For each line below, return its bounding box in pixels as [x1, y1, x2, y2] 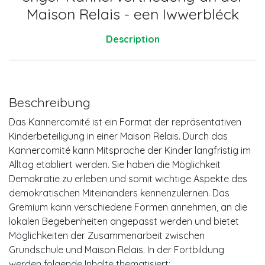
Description [105, 33, 160, 45]
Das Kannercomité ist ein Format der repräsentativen [9, 116, 241, 128]
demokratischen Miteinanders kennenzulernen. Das [9, 187, 230, 199]
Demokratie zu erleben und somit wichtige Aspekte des [9, 173, 247, 185]
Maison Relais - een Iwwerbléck [26, 5, 239, 23]
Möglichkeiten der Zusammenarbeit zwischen [9, 230, 205, 241]
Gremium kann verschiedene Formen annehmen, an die [9, 201, 247, 213]
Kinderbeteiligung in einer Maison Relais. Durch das [9, 130, 228, 142]
